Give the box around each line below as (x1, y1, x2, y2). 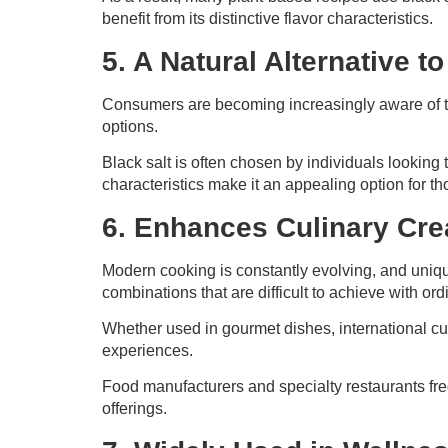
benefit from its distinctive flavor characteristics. (102, 10, 433, 28)
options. (102, 117, 158, 135)
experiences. (102, 341, 193, 359)
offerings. (102, 400, 167, 418)
